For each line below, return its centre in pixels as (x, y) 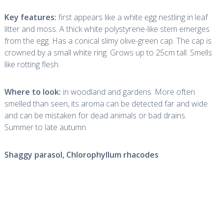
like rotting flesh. (32, 64)
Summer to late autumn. (46, 127)
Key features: (30, 17)
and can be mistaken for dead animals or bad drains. (95, 115)
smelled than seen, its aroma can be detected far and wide (106, 104)
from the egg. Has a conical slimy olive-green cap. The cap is (108, 41)
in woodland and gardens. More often (128, 92)
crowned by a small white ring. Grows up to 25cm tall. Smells (108, 53)
